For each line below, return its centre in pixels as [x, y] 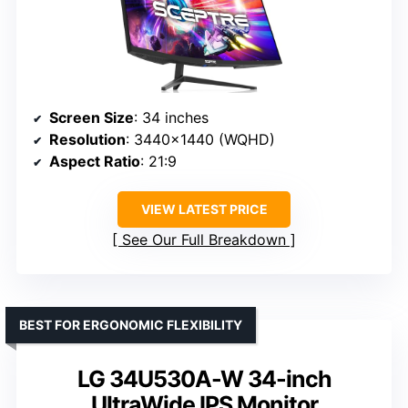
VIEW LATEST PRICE [204, 209]
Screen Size [92, 117]
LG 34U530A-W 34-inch [204, 378]
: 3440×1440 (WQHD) [200, 139]
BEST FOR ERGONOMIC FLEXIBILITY [131, 324]
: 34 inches [171, 117]
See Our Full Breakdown [204, 239]
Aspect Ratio [95, 161]
